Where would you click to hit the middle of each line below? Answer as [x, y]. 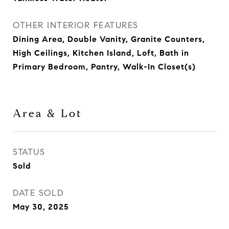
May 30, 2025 [41, 207]
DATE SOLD [38, 193]
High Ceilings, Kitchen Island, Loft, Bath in [101, 53]
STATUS [29, 152]
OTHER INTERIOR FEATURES [76, 25]
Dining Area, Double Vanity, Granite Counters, [109, 39]
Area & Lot [48, 113]
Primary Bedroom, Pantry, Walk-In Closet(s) [104, 67]
